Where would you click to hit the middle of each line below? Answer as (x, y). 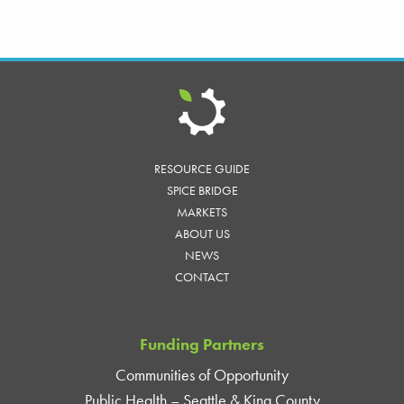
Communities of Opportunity (202, 374)
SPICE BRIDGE (202, 190)
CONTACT (202, 276)
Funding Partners (202, 344)
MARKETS (202, 211)
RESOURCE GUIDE (202, 168)
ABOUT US (202, 233)
